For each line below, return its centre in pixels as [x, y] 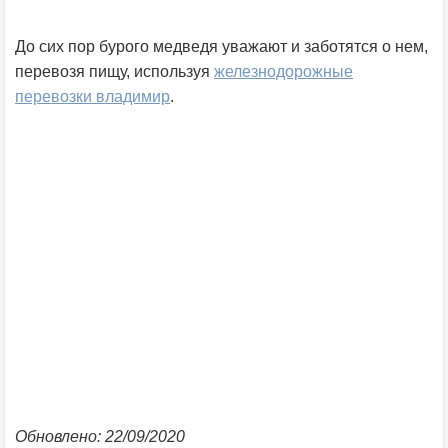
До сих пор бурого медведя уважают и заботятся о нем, [221, 46]
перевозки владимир [92, 96]
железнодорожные [283, 71]
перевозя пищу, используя [114, 71]
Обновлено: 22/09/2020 [100, 436]
